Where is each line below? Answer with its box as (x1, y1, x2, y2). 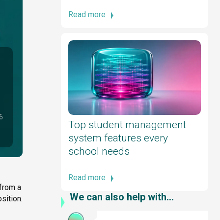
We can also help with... (70, 191, 174, 203)
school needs (68, 145, 130, 157)
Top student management (68, 118, 186, 131)
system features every (68, 132, 168, 144)
